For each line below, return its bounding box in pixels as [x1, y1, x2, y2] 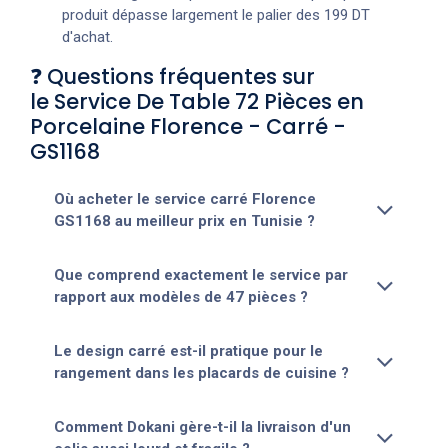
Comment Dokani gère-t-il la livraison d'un [54, 417, 351, 436]
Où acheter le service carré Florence [54, 189, 316, 208]
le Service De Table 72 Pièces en [30, 86, 364, 116]
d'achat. [62, 27, 113, 46]
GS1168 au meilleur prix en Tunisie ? [54, 211, 315, 230]
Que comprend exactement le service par [54, 265, 348, 284]
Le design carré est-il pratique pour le [54, 341, 323, 360]
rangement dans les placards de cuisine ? [54, 363, 349, 382]
